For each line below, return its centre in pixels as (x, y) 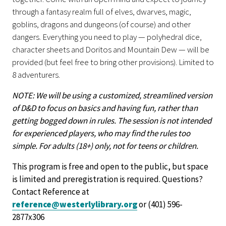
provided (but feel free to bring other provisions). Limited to (113, 62)
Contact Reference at (51, 191)
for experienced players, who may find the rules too (101, 133)
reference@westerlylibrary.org (75, 204)
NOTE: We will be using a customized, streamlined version (112, 95)
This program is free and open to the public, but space (110, 166)
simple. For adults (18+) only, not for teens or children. (105, 146)
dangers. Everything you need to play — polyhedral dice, (107, 37)
